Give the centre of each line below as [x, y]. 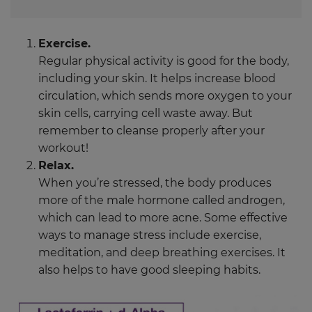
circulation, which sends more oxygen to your [165, 96]
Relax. [56, 166]
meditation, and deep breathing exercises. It [162, 253]
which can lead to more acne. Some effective [163, 218]
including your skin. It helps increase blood [157, 79]
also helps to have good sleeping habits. [149, 270]
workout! [63, 148]
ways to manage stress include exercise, [150, 235]
